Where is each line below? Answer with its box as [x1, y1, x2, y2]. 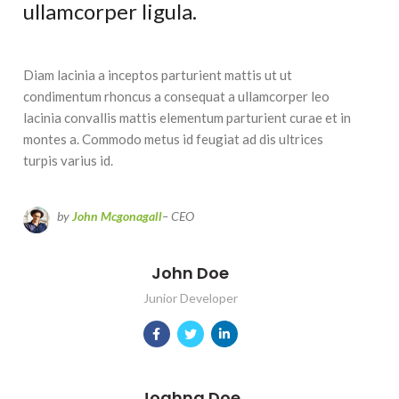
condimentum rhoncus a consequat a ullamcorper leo [22, 88, 330, 105]
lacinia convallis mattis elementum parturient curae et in [22, 110, 351, 126]
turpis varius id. [22, 152, 113, 169]
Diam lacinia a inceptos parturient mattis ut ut [22, 67, 292, 84]
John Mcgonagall [71, 208, 162, 224]
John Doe [151, 262, 230, 285]
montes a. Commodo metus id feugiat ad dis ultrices [22, 131, 323, 148]
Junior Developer [142, 290, 238, 306]
